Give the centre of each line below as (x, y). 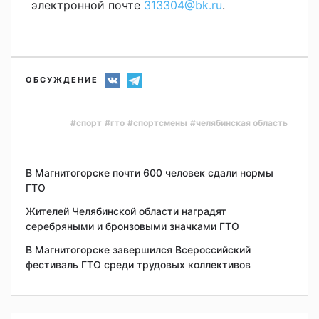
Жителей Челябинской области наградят (126, 211)
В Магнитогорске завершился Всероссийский (138, 250)
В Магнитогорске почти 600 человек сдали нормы (150, 173)
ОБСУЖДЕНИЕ (62, 79)
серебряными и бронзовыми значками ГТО (132, 226)
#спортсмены (157, 123)
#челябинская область (239, 123)
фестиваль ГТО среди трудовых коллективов (138, 265)
